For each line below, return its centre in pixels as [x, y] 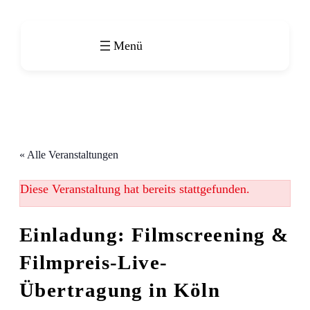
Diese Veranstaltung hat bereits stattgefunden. [135, 189]
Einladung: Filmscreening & [154, 235]
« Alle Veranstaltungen [69, 155]
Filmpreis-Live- [94, 263]
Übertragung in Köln [120, 290]
